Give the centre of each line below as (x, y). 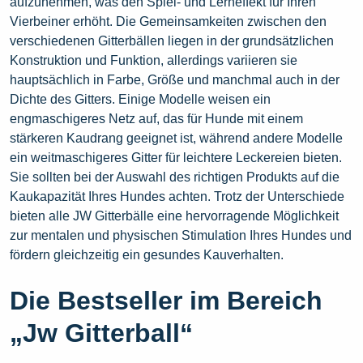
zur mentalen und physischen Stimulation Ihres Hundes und (181, 235)
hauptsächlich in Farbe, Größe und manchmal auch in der (175, 79)
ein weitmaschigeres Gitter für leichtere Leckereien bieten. (176, 157)
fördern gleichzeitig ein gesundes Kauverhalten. (147, 254)
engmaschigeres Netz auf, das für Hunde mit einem (156, 118)
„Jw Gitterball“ (101, 333)
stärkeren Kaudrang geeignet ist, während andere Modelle (176, 138)
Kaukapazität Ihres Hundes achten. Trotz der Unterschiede (177, 196)
